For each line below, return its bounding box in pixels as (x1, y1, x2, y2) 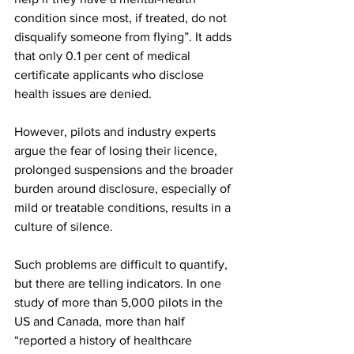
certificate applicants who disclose (14, 68, 207, 81)
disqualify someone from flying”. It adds (14, 30, 235, 43)
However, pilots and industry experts (14, 125, 219, 138)
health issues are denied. (14, 87, 152, 100)
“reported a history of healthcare (14, 333, 195, 347)
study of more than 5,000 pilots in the (14, 296, 226, 309)
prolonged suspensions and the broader (14, 163, 236, 176)
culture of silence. (14, 220, 113, 233)
